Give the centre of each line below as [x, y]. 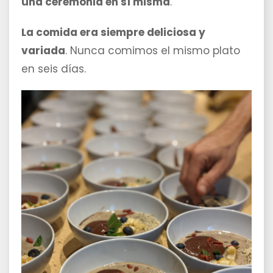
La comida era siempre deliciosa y [113, 33]
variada [43, 51]
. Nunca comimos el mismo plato [153, 51]
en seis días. [54, 69]
